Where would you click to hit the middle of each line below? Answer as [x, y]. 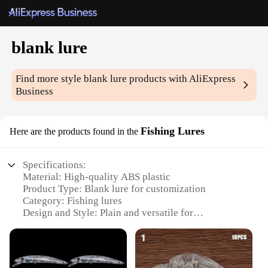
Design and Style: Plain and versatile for [108, 213]
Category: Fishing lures [73, 201]
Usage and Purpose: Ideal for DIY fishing [111, 237]
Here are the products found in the [74, 132]
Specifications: [55, 165]
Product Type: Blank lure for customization [115, 189]
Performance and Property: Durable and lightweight [133, 261]
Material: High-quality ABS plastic [97, 177]
